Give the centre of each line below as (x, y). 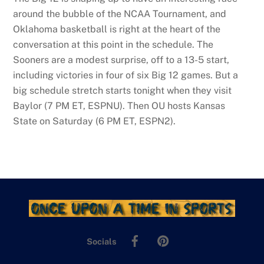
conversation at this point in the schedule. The (113, 45)
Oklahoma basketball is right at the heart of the (117, 29)
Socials (101, 242)
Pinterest (193, 233)
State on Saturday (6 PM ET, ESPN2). (95, 121)
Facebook (166, 233)
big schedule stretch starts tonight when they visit (123, 91)
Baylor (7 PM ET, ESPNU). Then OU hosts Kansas (119, 106)
